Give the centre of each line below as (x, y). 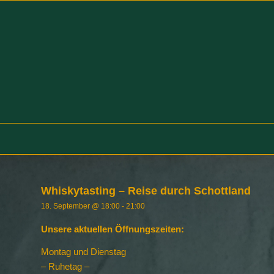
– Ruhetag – (65, 266)
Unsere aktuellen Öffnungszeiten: (113, 229)
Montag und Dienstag (83, 251)
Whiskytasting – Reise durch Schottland (146, 191)
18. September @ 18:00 (80, 206)
